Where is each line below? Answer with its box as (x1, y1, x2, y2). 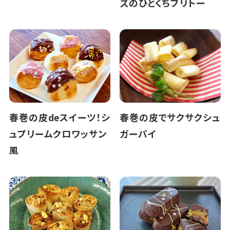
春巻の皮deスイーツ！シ (9, 110, 110, 124)
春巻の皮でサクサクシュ (119, 110, 220, 124)
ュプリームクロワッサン (9, 127, 107, 141)
